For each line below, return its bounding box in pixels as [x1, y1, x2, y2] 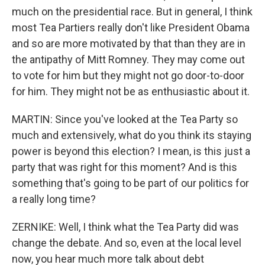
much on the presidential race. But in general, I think [12, 5, 253, 18]
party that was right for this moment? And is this [12, 161, 237, 173]
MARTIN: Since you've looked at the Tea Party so [12, 113, 238, 125]
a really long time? [12, 193, 96, 205]
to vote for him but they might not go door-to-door [12, 69, 244, 82]
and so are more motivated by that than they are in [12, 37, 245, 50]
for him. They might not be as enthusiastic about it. [12, 85, 250, 98]
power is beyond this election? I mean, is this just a [12, 145, 250, 157]
